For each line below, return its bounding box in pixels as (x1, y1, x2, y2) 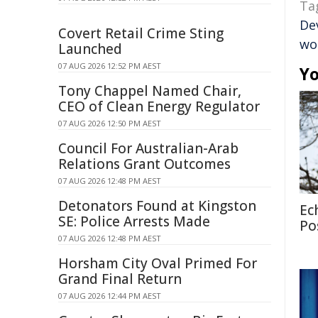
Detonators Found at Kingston (58, 197, 256, 215)
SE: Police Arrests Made (58, 212, 210, 231)
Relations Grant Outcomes (58, 155, 231, 173)
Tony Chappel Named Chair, (58, 82, 241, 100)
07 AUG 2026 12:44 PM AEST (58, 290, 161, 301)
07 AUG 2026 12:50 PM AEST (58, 118, 161, 128)
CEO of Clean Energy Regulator (58, 97, 260, 116)
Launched (58, 40, 122, 58)
